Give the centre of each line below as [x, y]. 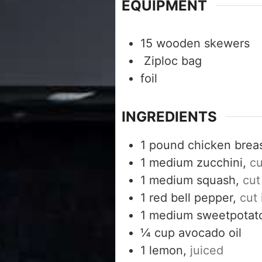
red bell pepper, [193, 198]
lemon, [168, 251]
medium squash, [194, 180]
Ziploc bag [171, 61]
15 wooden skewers [195, 44]
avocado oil [210, 233]
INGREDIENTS [169, 117]
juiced [207, 251]
